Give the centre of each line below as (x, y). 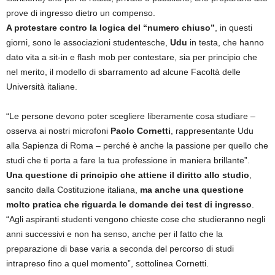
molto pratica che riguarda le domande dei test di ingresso (129, 205)
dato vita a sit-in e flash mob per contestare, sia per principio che (132, 57)
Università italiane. (42, 87)
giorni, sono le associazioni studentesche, (88, 43)
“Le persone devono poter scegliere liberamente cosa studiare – (131, 116)
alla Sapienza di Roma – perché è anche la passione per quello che (137, 146)
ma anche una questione (192, 190)
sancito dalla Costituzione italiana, (73, 190)
